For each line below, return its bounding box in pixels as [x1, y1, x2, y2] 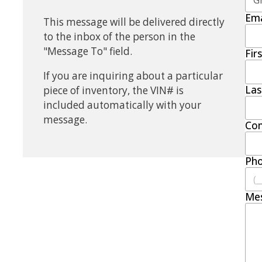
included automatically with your [43, 98, 201, 112]
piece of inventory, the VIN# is [43, 84, 184, 98]
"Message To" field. [43, 44, 132, 58]
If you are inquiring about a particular [43, 69, 223, 83]
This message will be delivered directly [43, 15, 225, 29]
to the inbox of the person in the [43, 29, 195, 43]
